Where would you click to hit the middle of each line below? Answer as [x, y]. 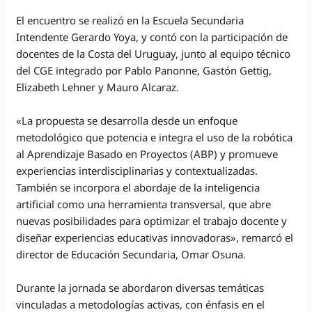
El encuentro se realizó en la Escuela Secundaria [130, 20]
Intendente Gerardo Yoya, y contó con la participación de [152, 37]
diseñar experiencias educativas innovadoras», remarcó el [155, 237]
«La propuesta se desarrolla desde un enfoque [127, 120]
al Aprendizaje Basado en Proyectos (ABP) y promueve [147, 154]
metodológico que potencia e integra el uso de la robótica [155, 137]
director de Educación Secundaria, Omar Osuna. [131, 254]
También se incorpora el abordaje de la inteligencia [138, 187]
